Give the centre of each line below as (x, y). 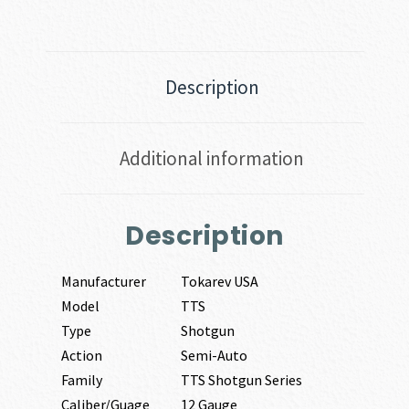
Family (81, 380)
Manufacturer (103, 282)
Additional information (212, 158)
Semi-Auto (214, 356)
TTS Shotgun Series (241, 380)
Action (81, 356)
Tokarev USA (219, 282)
